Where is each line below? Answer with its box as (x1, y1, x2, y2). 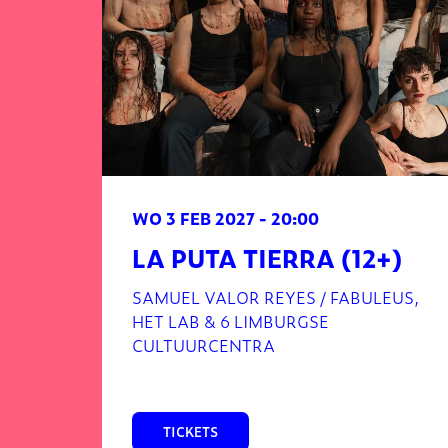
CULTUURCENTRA (132, 332, 275, 357)
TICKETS (163, 421, 218, 441)
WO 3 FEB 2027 (132, 205, 259, 230)
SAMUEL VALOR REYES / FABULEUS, (132, 284, 419, 309)
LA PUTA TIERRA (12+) (132, 239, 402, 275)
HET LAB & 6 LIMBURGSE (132, 308, 329, 333)
